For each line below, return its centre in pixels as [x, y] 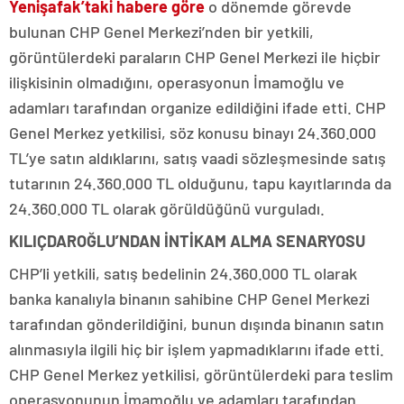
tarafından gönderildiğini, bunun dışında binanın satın [197, 323]
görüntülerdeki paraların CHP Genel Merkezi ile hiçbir [195, 56]
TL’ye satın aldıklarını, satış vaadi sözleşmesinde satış [197, 157]
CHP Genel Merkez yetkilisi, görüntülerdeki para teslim [201, 374]
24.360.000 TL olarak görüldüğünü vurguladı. [167, 208]
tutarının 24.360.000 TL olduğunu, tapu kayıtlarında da [200, 183]
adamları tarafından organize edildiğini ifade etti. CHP [197, 107]
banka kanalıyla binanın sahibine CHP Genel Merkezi [189, 298]
